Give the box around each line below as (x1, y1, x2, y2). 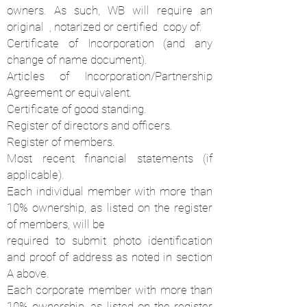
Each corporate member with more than (7, 283, 212, 297)
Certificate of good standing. (7, 102, 147, 116)
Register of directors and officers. (7, 119, 173, 132)
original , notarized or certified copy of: (7, 20, 201, 34)
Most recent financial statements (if (7, 151, 212, 165)
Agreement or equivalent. (7, 86, 132, 99)
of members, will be (7, 217, 105, 231)
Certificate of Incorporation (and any (7, 36, 212, 50)
